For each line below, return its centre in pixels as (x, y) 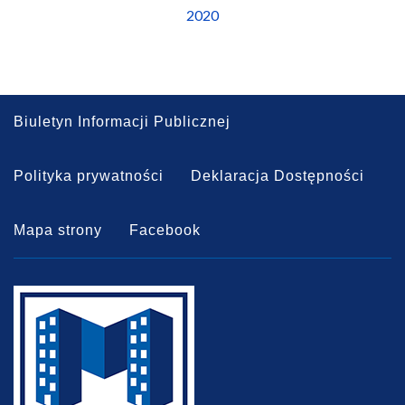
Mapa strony (58, 230)
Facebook (165, 230)
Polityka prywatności (89, 176)
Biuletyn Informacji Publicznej (122, 122)
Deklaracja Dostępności (278, 176)
